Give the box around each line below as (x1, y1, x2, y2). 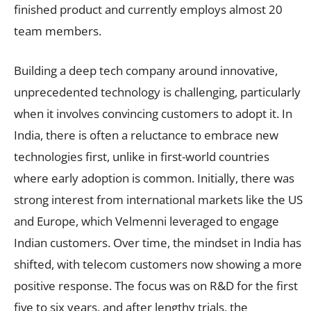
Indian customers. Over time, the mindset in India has (14, 234, 301, 251)
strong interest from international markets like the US (14, 191, 303, 208)
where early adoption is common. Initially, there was (14, 169, 294, 186)
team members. (14, 22, 101, 39)
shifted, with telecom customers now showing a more (14, 255, 302, 272)
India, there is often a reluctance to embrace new (14, 126, 278, 143)
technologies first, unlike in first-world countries (14, 148, 269, 165)
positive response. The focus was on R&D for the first (14, 277, 298, 294)
